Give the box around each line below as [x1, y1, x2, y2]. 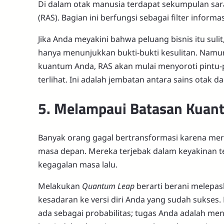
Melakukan [38, 180, 82, 192]
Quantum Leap [82, 180, 134, 192]
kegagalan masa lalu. [38, 159, 117, 170]
